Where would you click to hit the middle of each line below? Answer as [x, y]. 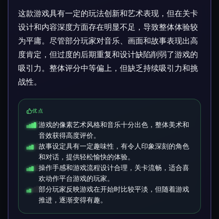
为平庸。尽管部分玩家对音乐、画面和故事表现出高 [108, 41]
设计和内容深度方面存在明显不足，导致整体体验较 [108, 27]
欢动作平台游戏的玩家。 [76, 178]
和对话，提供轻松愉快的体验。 [87, 157]
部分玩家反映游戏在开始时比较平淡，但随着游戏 [114, 189]
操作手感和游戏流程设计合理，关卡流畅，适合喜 [114, 168]
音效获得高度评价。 [69, 135]
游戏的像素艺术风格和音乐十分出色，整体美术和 [114, 125]
